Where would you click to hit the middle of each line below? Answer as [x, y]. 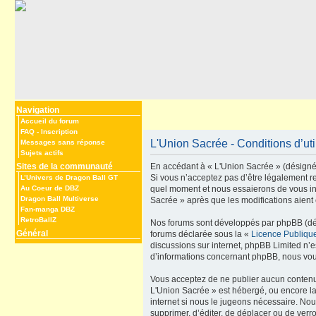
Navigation [38, 110]
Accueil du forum [50, 121]
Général [32, 233]
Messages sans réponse [63, 142]
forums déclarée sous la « [201, 234]
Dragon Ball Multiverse [60, 198]
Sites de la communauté [65, 166]
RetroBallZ [38, 219]
